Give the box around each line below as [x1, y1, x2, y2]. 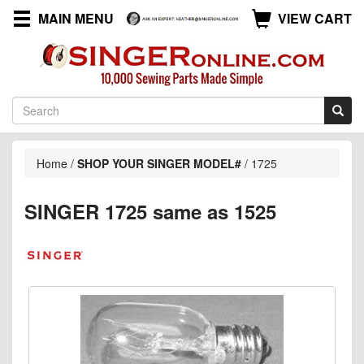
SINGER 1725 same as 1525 [24, 197, 276, 225]
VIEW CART [278, 9, 352, 28]
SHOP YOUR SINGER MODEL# [77, 154, 241, 171]
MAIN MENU [38, 9, 114, 28]
